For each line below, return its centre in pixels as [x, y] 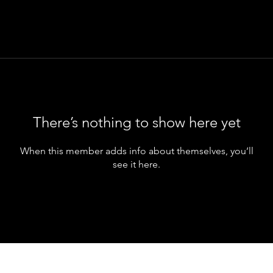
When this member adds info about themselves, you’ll [136, 151]
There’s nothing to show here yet [136, 122]
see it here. [136, 164]
